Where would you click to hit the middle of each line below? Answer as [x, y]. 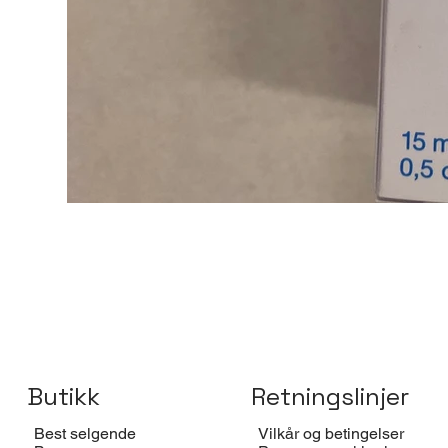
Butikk [64, 397]
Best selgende [85, 434]
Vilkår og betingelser [330, 434]
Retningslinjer [329, 397]
